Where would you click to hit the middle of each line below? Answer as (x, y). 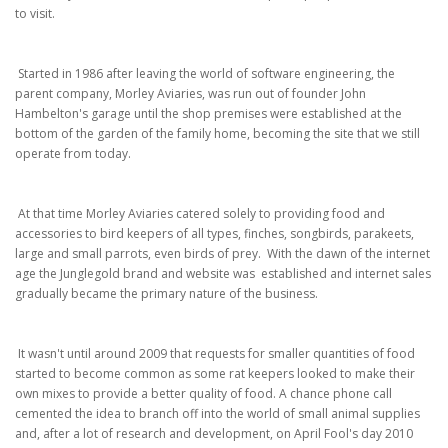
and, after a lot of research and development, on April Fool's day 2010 (214, 433)
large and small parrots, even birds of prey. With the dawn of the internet (222, 253)
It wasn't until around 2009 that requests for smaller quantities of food (215, 353)
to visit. (35, 13)
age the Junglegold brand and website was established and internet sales (223, 273)
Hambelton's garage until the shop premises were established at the (208, 113)
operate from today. (73, 153)
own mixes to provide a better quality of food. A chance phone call (203, 393)
